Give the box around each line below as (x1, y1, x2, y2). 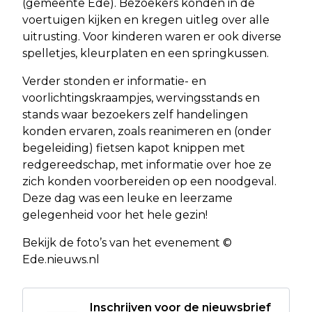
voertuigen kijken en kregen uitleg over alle (22, 13, 270, 26)
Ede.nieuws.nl (22, 252, 100, 266)
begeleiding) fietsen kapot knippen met (22, 141, 245, 155)
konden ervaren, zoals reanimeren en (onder (22, 124, 272, 138)
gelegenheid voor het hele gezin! (22, 208, 208, 221)
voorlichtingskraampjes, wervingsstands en (22, 91, 260, 104)
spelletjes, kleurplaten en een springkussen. (22, 46, 269, 60)
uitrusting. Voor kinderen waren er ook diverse (22, 29, 281, 43)
